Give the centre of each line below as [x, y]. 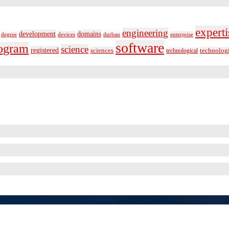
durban [112, 35]
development [37, 34]
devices [66, 35]
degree [9, 35]
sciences [102, 51]
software [140, 48]
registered [45, 50]
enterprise [182, 35]
